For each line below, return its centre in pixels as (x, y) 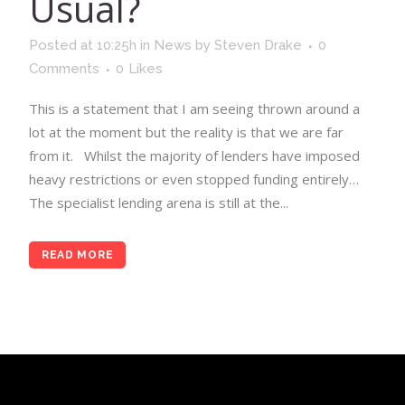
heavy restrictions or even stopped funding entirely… (193, 179)
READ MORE (77, 255)
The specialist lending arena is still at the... (158, 203)
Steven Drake (258, 46)
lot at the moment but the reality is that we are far (186, 132)
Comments (64, 69)
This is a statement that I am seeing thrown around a (194, 109)
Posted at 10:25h (82, 46)
